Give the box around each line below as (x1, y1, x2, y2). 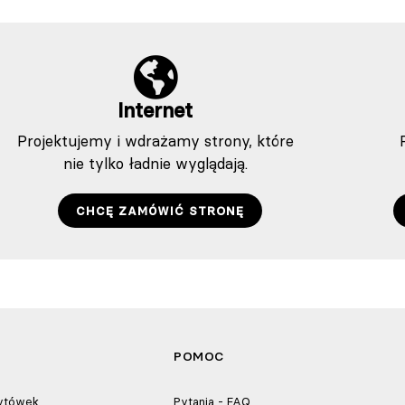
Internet (118, 98, 193, 123)
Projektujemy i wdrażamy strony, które (16, 130, 294, 151)
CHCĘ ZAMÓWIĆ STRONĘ (75, 202, 244, 218)
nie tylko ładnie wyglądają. (62, 153, 248, 174)
